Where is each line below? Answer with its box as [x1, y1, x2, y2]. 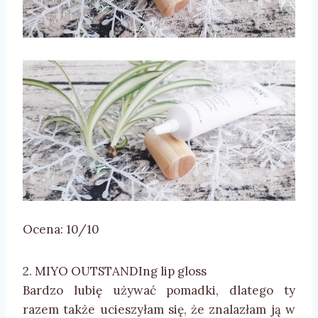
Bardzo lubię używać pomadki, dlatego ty [23, 282, 295, 298]
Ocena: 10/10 [23, 221, 99, 237]
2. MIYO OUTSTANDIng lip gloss [23, 263, 207, 279]
